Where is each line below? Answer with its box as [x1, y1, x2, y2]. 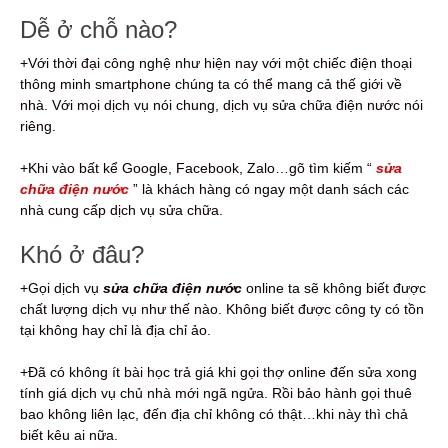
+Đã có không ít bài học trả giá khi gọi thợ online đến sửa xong [20, 363, 417, 380]
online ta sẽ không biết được [242, 279, 426, 296]
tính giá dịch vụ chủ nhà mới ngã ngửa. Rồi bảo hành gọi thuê [20, 384, 412, 401]
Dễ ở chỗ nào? [20, 15, 177, 43]
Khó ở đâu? [20, 240, 144, 268]
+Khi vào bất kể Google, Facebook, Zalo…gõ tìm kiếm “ [20, 159, 376, 176]
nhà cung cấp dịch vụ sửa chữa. [20, 201, 223, 218]
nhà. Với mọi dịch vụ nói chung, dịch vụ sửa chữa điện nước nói [20, 96, 423, 113]
